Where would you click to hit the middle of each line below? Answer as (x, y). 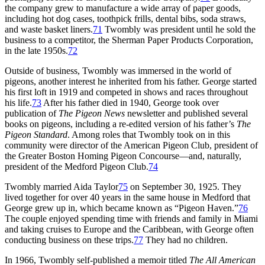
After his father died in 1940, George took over (130, 102)
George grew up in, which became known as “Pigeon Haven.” (122, 208)
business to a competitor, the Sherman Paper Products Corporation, (129, 40)
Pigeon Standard (36, 134)
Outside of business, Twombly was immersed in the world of (118, 70)
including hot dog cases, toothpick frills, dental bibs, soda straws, (125, 18)
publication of (32, 113)
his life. (18, 102)
